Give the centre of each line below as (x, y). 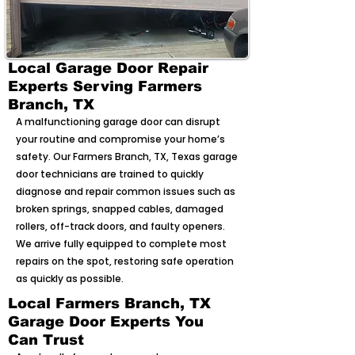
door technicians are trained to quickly (110, 174)
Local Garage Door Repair (108, 68)
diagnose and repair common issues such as (126, 191)
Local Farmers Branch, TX (109, 303)
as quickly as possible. (70, 279)
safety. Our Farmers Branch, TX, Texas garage (127, 157)
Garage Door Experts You (106, 322)
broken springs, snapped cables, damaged (120, 209)
